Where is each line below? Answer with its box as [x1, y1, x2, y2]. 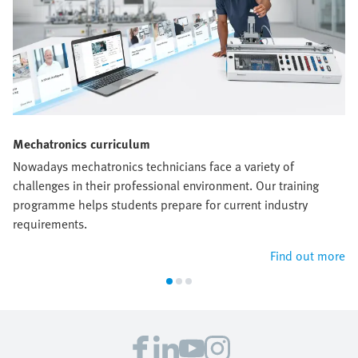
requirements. [13, 214, 87, 234]
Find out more [270, 246, 345, 266]
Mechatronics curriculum [13, 134, 150, 154]
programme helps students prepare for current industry [13, 195, 308, 215]
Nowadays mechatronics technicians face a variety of [13, 157, 294, 177]
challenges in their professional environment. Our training [13, 176, 319, 196]
